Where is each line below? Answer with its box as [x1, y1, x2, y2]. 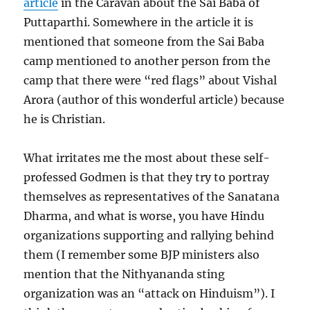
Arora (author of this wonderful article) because [24, 93, 285, 107]
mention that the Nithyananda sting [24, 267, 226, 282]
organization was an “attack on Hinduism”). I [24, 286, 275, 301]
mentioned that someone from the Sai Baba [24, 35, 265, 49]
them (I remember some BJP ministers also [24, 248, 260, 262]
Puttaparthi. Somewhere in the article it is [24, 15, 254, 30]
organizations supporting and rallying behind [24, 228, 275, 243]
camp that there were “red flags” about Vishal [24, 73, 277, 88]
